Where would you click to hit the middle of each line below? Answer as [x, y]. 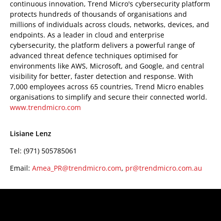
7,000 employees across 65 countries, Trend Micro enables [107, 87]
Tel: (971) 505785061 [43, 151]
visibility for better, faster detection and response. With [102, 76]
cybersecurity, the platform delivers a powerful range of [102, 45]
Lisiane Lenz [31, 133]
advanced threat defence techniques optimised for [94, 55]
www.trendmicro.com [45, 107]
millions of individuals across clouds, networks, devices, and [110, 24]
